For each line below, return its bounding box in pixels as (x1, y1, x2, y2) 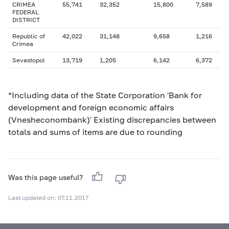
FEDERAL (12, 8, 39, 16)
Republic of (12, 32, 45, 40)
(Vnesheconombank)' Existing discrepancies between (8, 114, 216, 124)
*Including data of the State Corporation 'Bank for (8, 90, 202, 100)
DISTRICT (12, 16, 40, 24)
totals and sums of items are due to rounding (8, 127, 182, 136)
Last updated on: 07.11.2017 (8, 194, 88, 201)
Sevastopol (12, 56, 45, 64)
